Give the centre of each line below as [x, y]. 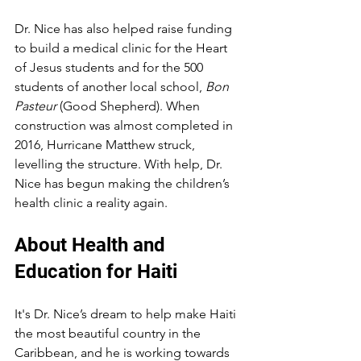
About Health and [92, 245]
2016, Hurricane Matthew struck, [106, 145]
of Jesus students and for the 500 [110, 67]
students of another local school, [110, 87]
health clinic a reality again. [91, 203]
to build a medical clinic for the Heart [122, 48]
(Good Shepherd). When [130, 106]
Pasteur [35, 106]
